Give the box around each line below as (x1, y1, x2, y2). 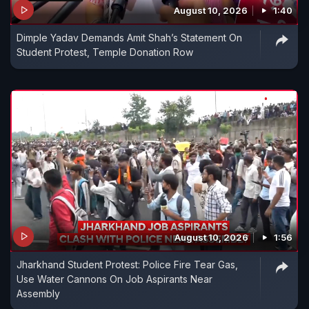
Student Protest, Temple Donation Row (17, 46, 193, 58)
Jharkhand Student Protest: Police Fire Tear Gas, (17, 258, 238, 270)
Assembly (17, 287, 60, 299)
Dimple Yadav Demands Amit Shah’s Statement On (17, 32, 242, 43)
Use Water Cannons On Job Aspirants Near (17, 272, 212, 285)
